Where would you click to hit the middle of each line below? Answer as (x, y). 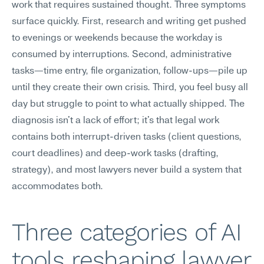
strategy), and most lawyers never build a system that (127, 170)
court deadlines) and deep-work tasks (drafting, (115, 154)
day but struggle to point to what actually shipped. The (128, 104)
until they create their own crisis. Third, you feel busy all (130, 88)
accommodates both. (57, 187)
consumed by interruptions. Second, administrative (122, 55)
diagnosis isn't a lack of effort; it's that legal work (115, 121)
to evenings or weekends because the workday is (117, 38)
